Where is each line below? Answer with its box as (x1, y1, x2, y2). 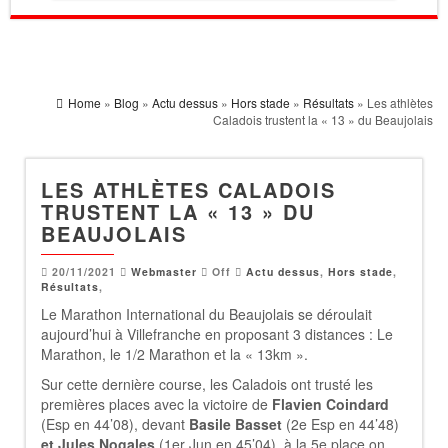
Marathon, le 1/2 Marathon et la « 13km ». (41, 344, 312, 364)
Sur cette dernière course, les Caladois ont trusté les (41, 374, 373, 394)
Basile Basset (189, 414, 286, 434)
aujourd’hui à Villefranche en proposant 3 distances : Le (41, 324, 393, 344)
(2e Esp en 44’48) (286, 414, 399, 434)
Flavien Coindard (272, 394, 389, 414)
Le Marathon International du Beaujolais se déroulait (41, 304, 372, 324)
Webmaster (131, 264, 197, 279)
